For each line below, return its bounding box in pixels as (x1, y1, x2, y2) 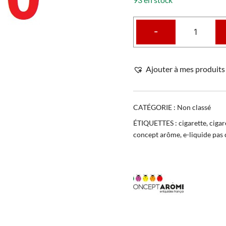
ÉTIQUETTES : (133, 118, 179, 127)
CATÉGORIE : (133, 102, 177, 111)
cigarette (179, 118, 206, 127)
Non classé (177, 102, 211, 111)
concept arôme (133, 130, 180, 139)
